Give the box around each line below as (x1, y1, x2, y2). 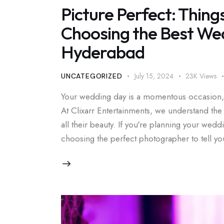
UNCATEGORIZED (61, 71, 122, 80)
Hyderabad (61, 41, 144, 63)
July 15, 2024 (134, 70, 174, 81)
